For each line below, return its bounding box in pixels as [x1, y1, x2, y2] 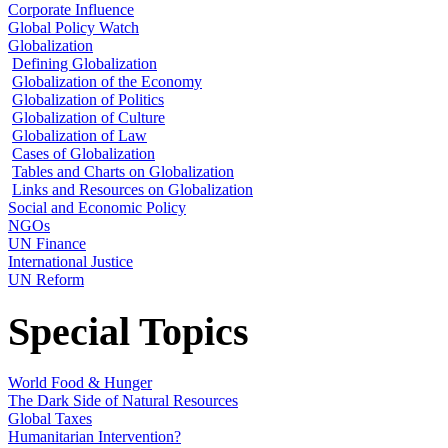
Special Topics [8, 308, 249, 354]
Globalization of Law [12, 127, 147, 145]
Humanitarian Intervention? [8, 427, 181, 445]
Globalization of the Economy [12, 73, 202, 91]
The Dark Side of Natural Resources [8, 391, 238, 409]
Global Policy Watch [8, 19, 139, 37]
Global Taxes [8, 409, 92, 427]
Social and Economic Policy [8, 199, 186, 217]
